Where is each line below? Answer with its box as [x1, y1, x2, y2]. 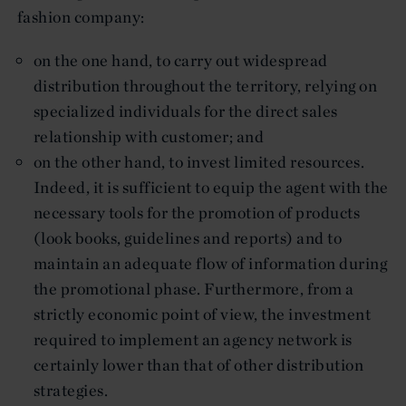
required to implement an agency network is [34, 328, 353, 350]
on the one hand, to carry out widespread [34, 49, 328, 71]
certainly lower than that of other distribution [34, 353, 364, 375]
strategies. [34, 379, 109, 401]
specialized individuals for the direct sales [34, 100, 338, 121]
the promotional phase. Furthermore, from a [34, 277, 354, 299]
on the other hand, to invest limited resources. [34, 150, 365, 172]
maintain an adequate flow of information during [34, 252, 388, 274]
